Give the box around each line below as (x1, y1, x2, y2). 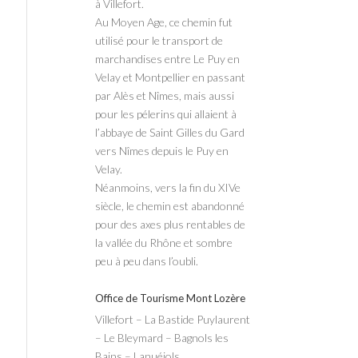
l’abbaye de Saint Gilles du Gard (95, 125, 245, 139)
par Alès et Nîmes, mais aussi (95, 89, 235, 102)
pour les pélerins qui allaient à (95, 107, 237, 121)
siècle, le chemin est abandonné (95, 199, 245, 213)
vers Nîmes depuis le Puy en (95, 144, 229, 157)
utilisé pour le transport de (95, 34, 224, 47)
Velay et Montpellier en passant (95, 70, 246, 84)
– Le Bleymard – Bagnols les (95, 331, 229, 344)
